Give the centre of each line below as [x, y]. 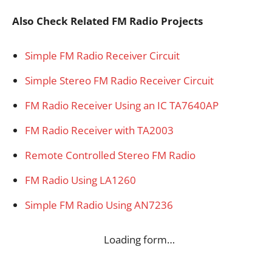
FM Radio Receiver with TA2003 [99, 131]
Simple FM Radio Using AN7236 [99, 205]
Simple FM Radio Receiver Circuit [102, 56]
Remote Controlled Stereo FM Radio [110, 155]
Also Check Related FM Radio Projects [107, 21]
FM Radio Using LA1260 [80, 180]
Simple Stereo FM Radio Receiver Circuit [119, 81]
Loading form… [139, 240]
